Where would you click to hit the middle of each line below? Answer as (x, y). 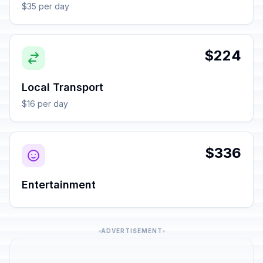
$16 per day (45, 104)
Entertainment (59, 185)
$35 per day (45, 6)
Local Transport (63, 87)
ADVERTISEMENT (131, 231)
